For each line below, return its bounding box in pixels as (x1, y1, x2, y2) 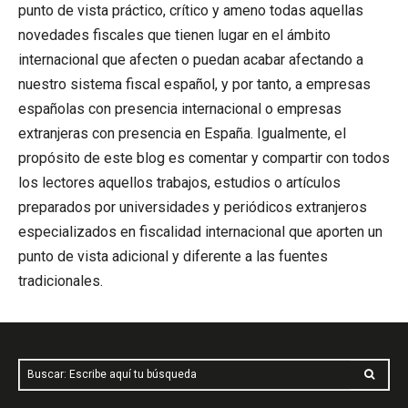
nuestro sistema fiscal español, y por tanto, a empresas (18, 75, 371, 93)
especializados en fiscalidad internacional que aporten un (18, 222, 382, 240)
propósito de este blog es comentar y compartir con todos (18, 148, 390, 167)
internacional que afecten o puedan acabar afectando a (18, 50, 363, 68)
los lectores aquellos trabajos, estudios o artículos (18, 173, 341, 191)
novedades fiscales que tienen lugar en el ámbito (18, 25, 331, 44)
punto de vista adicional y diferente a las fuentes (18, 247, 328, 265)
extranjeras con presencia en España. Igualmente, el (18, 124, 346, 142)
